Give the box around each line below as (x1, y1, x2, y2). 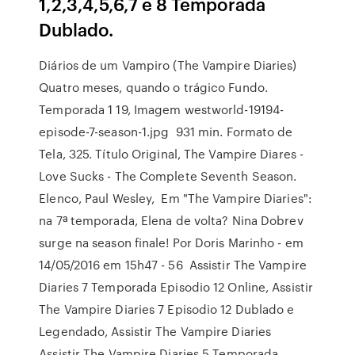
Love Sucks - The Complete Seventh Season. (39, 167, 297, 185)
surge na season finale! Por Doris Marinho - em (39, 234, 303, 251)
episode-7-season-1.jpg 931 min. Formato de (39, 123, 293, 140)
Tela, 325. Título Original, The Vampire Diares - (39, 145, 304, 162)
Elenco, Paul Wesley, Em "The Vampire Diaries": (39, 189, 312, 207)
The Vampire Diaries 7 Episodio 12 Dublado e (39, 300, 295, 318)
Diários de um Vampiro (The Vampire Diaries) (39, 56, 297, 74)
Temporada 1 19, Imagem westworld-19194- (39, 101, 284, 118)
